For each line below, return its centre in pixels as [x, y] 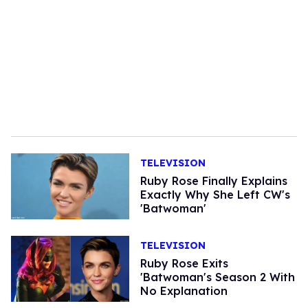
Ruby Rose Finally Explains [213, 181]
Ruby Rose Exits [184, 264]
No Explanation [184, 291]
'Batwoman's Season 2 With [217, 277]
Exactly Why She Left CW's [215, 195]
